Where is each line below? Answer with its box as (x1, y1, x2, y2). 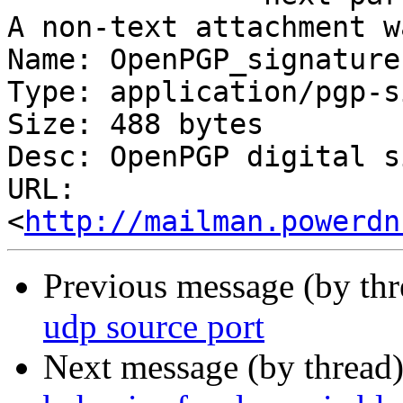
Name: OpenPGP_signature (7, 43, 400, 76)
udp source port (43, 307, 264, 346)
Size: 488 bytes (7, 108, 264, 141)
